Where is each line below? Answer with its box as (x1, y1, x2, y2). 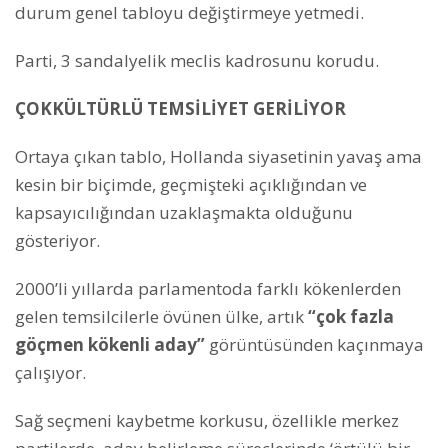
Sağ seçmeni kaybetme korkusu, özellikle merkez (15, 408, 399, 432)
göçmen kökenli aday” (15, 332, 205, 356)
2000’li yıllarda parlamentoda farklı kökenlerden (15, 276, 401, 300)
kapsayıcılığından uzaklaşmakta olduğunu (15, 200, 353, 224)
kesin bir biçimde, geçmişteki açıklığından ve (15, 172, 367, 196)
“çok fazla (308, 304, 394, 328)
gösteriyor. (15, 228, 100, 252)
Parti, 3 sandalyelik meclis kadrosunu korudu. (15, 48, 379, 72)
